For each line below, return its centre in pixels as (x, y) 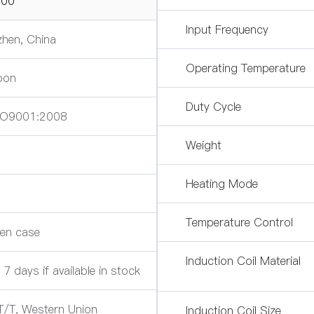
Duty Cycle (213, 107)
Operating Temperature (246, 68)
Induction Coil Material (243, 261)
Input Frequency (227, 29)
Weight (204, 145)
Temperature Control (239, 222)
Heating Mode (222, 184)
